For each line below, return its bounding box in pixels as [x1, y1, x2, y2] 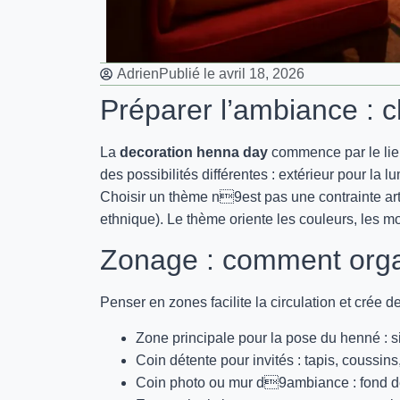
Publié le [159, 66, 215, 81]
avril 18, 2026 [219, 66, 304, 81]
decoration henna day [120, 145, 268, 160]
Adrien [117, 66, 159, 81]
